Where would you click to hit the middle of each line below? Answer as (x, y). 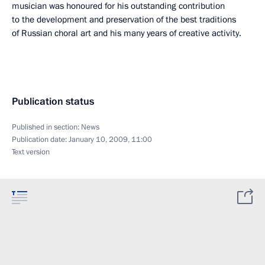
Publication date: (40, 140)
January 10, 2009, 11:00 (110, 140)
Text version (31, 152)
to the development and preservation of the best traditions (124, 20)
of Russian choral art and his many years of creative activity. (127, 33)
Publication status (53, 101)
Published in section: (46, 127)
